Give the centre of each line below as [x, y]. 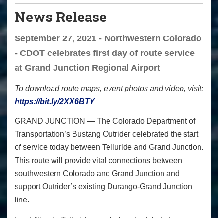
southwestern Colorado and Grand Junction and [97, 174]
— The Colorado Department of [141, 121]
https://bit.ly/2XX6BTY [55, 101]
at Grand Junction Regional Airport [87, 68]
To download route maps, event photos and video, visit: [109, 88]
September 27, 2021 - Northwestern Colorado [108, 39]
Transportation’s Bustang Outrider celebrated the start [106, 134]
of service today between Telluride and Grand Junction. [109, 147]
